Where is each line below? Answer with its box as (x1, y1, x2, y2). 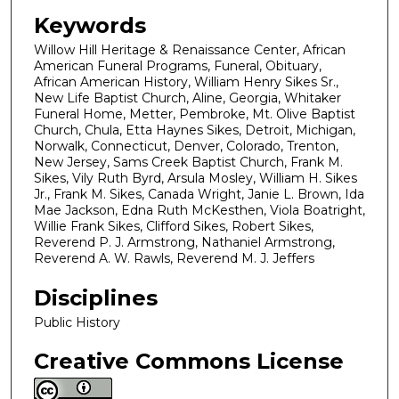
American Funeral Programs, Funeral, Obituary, (34, 58, 322, 74)
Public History (34, 313, 120, 330)
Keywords (34, 12, 146, 38)
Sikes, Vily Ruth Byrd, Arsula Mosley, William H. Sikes (34, 170, 357, 186)
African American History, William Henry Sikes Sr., (34, 74, 338, 90)
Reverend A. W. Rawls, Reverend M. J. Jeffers (34, 250, 314, 266)
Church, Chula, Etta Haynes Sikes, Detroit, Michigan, (34, 122, 355, 138)
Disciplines (34, 284, 158, 311)
